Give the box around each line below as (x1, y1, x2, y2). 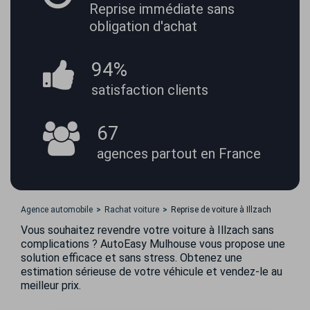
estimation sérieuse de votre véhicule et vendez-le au (21, 265, 282, 278)
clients (167, 82, 208, 98)
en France (201, 145, 261, 162)
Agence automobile (21, 205, 93, 215)
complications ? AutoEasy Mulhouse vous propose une (21, 237, 285, 250)
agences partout (97, 145, 201, 162)
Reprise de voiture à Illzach (171, 205, 271, 215)
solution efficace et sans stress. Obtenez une (21, 251, 242, 264)
